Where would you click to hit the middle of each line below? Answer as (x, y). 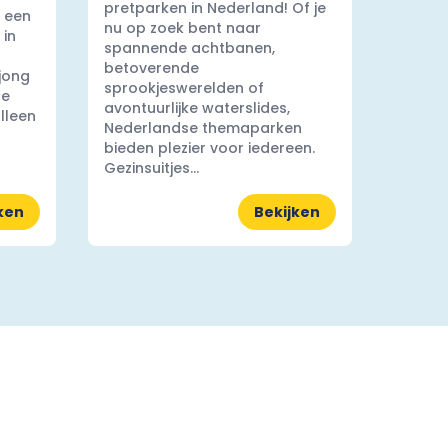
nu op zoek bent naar (182, 28)
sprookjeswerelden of (184, 88)
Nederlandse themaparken (203, 128)
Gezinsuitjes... (151, 168)
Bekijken (287, 212)
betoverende (151, 68)
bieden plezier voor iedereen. (209, 148)
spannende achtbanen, (189, 48)
